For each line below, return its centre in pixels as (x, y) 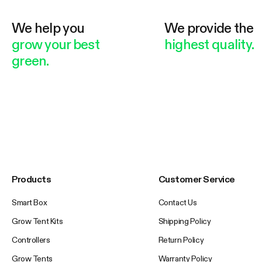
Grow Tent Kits (37, 221)
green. (30, 61)
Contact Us (177, 203)
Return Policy (181, 240)
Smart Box (30, 203)
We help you (48, 28)
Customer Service (196, 180)
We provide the (209, 28)
